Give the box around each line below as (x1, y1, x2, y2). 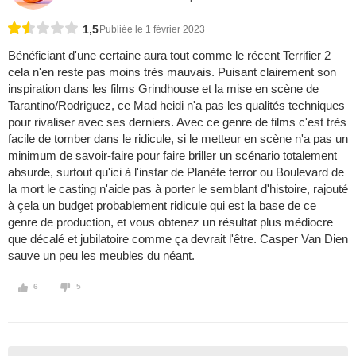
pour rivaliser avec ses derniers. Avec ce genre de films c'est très (8, 115, 346, 130)
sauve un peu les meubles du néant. (8, 249, 195, 263)
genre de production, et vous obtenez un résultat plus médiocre (8, 215, 333, 230)
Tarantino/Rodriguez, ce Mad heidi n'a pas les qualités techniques (8, 99, 345, 113)
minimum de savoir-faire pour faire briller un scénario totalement (8, 149, 337, 163)
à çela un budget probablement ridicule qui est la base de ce (8, 199, 316, 213)
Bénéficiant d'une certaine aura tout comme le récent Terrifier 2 (8, 48, 331, 63)
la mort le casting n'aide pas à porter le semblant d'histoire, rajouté (8, 182, 348, 196)
